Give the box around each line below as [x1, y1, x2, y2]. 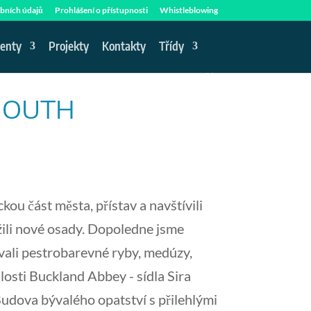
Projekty [49, 38, 90, 53]
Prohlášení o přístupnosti [54, 5, 148, 15]
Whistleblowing [159, 5, 218, 15]
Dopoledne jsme [87, 220, 185, 237]
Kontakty [102, 38, 146, 53]
